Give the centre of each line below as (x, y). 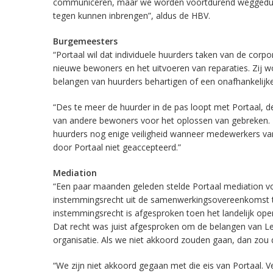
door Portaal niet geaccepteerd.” (117, 147)
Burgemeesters (85, 41)
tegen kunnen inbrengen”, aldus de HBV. (132, 16)
